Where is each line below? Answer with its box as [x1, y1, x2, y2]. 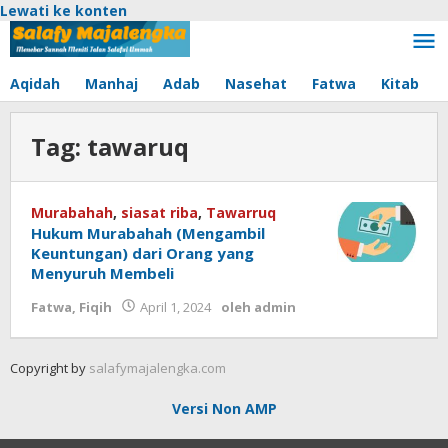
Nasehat [225, 74, 287, 93]
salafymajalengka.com [89, 359, 226, 377]
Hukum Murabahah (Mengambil [31, 223, 265, 243]
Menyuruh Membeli [31, 263, 174, 283]
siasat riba [121, 203, 198, 222]
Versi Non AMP [171, 399, 277, 418]
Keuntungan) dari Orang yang [31, 243, 254, 263]
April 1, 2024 [140, 298, 211, 316]
